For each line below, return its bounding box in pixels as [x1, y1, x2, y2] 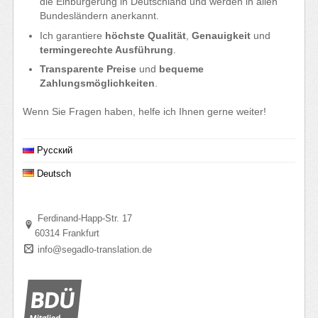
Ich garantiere [40, 29, 106, 41]
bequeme [159, 62, 204, 75]
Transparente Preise [40, 62, 137, 75]
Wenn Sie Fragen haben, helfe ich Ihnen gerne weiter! [23, 105, 267, 117]
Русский [37, 144, 73, 155]
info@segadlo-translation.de [35, 243, 153, 255]
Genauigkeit [192, 29, 251, 41]
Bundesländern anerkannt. [40, 10, 160, 22]
